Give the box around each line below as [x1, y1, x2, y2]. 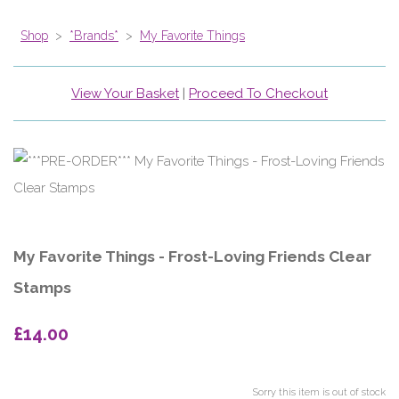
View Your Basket [71, 85, 179, 102]
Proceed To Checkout [189, 85, 328, 102]
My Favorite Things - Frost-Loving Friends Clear [13, 248, 371, 266]
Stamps [13, 279, 71, 297]
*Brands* [69, 28, 118, 44]
